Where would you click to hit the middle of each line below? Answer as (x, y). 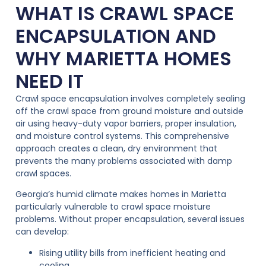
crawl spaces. (43, 173)
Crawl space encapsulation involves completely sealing (130, 98)
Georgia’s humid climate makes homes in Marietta (121, 194)
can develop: (42, 232)
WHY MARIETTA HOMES (123, 58)
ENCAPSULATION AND (116, 36)
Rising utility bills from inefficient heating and (132, 253)
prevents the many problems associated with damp (124, 161)
